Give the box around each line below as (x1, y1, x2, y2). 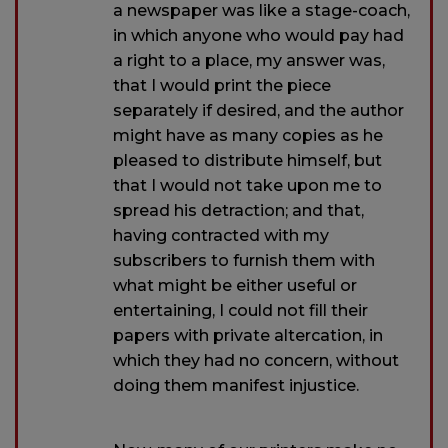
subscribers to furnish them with (113, 250, 375, 270)
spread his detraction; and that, (113, 200, 364, 220)
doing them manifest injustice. (113, 375, 359, 395)
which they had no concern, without (113, 350, 399, 370)
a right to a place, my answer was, (113, 50, 385, 70)
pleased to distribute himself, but (113, 150, 382, 170)
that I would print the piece (113, 75, 331, 95)
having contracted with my (113, 225, 329, 245)
